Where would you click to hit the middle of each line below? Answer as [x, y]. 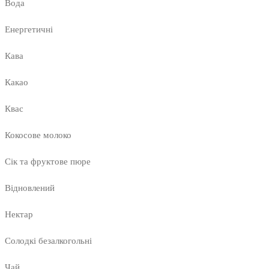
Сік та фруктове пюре [48, 162]
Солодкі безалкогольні [48, 241]
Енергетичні [29, 30]
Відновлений [30, 188]
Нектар [19, 215]
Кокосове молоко [38, 135]
